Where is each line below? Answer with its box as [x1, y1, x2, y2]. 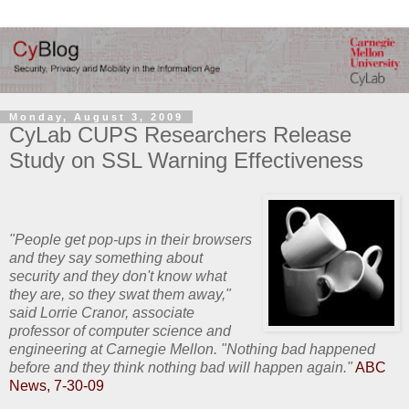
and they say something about [9, 250, 203, 267]
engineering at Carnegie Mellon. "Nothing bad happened [9, 341, 375, 358]
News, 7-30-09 [9, 378, 104, 394]
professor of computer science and [9, 323, 231, 340]
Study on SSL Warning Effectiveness [9, 147, 363, 173]
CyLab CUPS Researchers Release [9, 121, 351, 147]
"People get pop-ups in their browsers [9, 232, 252, 248]
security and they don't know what [9, 268, 226, 285]
